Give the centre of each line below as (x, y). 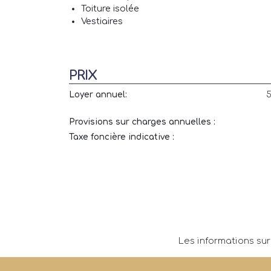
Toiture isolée (110, 9)
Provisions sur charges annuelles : (142, 122)
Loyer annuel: (98, 95)
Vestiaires (102, 21)
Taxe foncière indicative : (122, 137)
